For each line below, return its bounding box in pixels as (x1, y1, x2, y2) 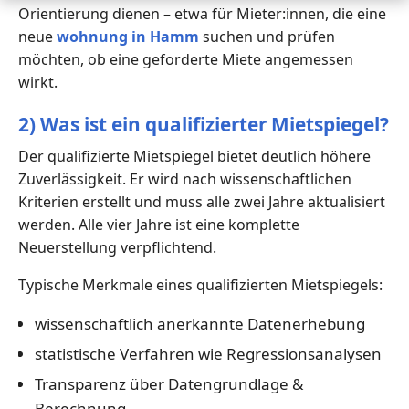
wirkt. (18, 71, 58, 92)
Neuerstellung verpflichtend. (18, 236, 216, 257)
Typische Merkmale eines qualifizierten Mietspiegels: (18, 274, 383, 295)
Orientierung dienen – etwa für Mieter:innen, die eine (18, 3, 386, 24)
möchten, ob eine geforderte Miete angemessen (18, 48, 353, 69)
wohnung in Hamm (57, 26, 199, 47)
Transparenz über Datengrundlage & (34, 372, 303, 394)
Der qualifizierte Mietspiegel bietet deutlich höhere (18, 145, 371, 166)
